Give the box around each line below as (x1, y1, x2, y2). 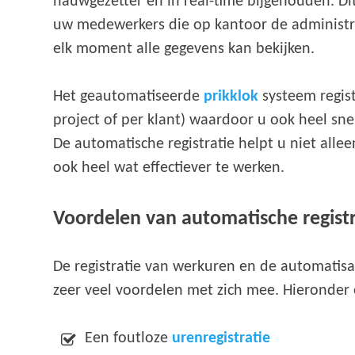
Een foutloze (85, 330, 173, 346)
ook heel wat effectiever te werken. (53, 159, 285, 176)
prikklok (204, 88, 259, 105)
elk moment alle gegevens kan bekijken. (53, 40, 315, 57)
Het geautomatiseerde (53, 88, 204, 105)
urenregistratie (172, 330, 271, 346)
